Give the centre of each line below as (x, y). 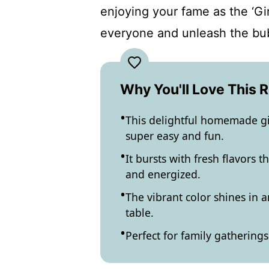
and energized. (163, 174)
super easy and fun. (175, 136)
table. (140, 213)
